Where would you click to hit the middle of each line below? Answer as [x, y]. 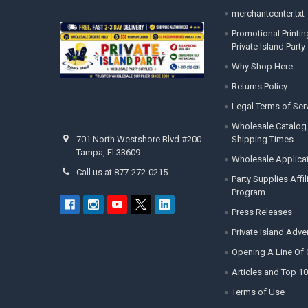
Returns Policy [259, 87]
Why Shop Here [262, 67]
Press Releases [262, 212]
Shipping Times [262, 140]
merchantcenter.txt [268, 14]
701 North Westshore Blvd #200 [139, 140]
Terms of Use [258, 292]
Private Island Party [268, 47]
